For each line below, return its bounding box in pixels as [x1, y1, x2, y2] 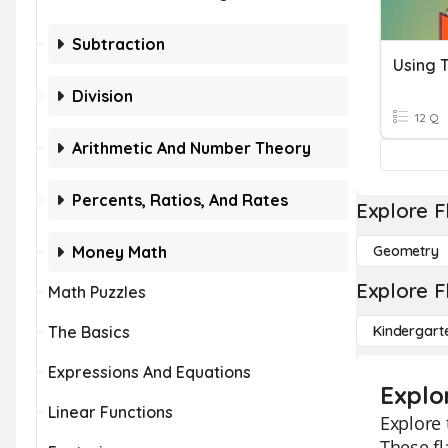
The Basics [48, 322, 130, 342]
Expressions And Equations [48, 362, 251, 382]
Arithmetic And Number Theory [72, 138, 311, 158]
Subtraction [72, 34, 165, 54]
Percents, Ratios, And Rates [72, 190, 288, 210]
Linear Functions [48, 402, 173, 422]
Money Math [72, 242, 167, 262]
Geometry [373, 242, 439, 260]
